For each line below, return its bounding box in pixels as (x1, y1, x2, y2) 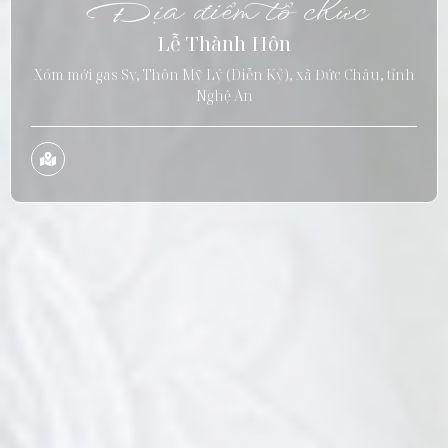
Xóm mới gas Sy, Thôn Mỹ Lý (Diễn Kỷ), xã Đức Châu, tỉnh (33, 64, 415, 84)
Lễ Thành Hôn (157, 29, 291, 57)
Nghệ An (195, 85, 253, 105)
